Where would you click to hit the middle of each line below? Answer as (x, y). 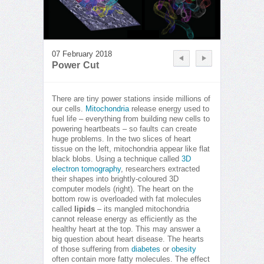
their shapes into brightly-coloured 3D (115, 179)
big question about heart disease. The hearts (128, 240)
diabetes (146, 250)
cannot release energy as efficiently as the (124, 220)
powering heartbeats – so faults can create (124, 129)
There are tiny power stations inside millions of (131, 99)
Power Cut (75, 65)
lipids (85, 209)
